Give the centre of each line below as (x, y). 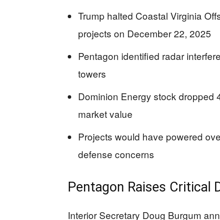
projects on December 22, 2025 (145, 33)
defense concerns (116, 154)
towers (92, 74)
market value (105, 114)
